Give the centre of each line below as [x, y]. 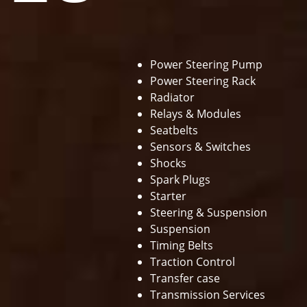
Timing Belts [182, 245]
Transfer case [185, 278]
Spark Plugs [181, 180]
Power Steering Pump [207, 64]
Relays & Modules [197, 114]
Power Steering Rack [203, 81]
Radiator [173, 97]
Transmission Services [208, 295]
